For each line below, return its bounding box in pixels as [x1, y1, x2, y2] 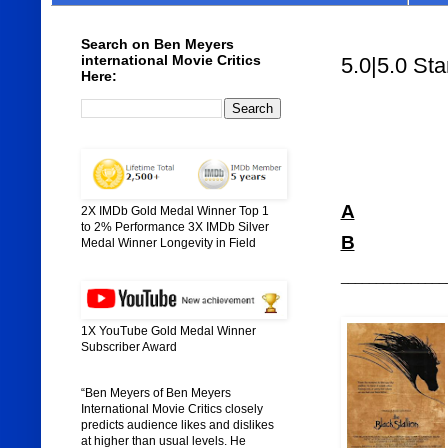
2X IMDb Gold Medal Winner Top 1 [80, 204, 269, 219]
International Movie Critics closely [80, 402, 263, 417]
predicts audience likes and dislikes [80, 418, 274, 433]
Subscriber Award [80, 340, 177, 355]
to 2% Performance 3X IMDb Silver [80, 220, 269, 235]
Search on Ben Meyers [80, 36, 234, 53]
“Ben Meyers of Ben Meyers [80, 386, 231, 401]
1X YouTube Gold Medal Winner [80, 324, 256, 339]
